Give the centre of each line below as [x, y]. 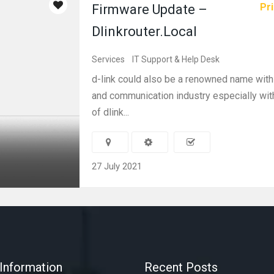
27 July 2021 [117, 166]
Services [108, 59]
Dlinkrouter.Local [144, 31]
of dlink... [110, 112]
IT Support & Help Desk [176, 59]
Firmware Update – [150, 9]
